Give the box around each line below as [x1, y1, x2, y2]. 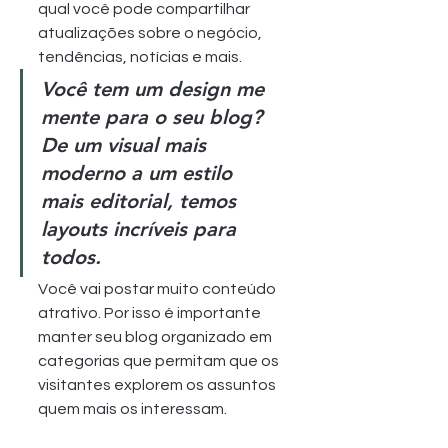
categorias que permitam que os [38, 352, 282, 369]
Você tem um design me [41, 76, 270, 101]
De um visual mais [41, 132, 212, 157]
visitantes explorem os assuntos [38, 376, 279, 393]
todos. [41, 244, 101, 269]
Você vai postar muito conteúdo [38, 280, 279, 297]
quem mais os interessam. [38, 400, 227, 417]
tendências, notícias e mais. [38, 48, 242, 65]
